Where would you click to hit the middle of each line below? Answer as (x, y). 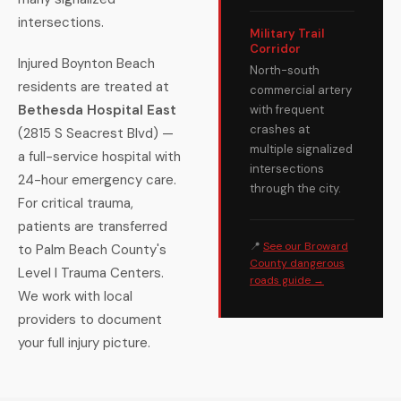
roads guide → (287, 280)
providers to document (90, 320)
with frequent (287, 110)
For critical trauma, (76, 203)
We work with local (75, 296)
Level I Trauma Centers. (91, 273)
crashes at (280, 129)
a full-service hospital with (99, 157)
